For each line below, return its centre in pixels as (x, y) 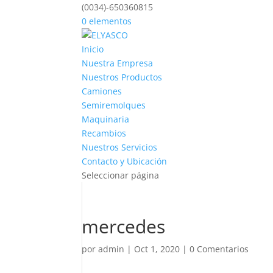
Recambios (104, 133)
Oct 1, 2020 (157, 249)
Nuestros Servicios (120, 147)
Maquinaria (106, 119)
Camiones (102, 91)
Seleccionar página (121, 175)
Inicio (93, 49)
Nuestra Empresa (118, 63)
